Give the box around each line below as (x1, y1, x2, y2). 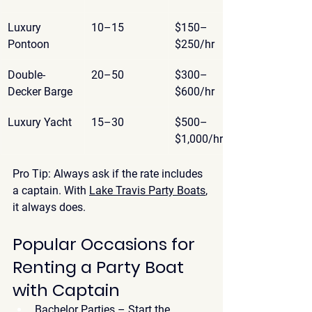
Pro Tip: (13, 166, 51, 180)
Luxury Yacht (8, 115, 72, 129)
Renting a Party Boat (13, 255, 188, 279)
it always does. (13, 200, 86, 214)
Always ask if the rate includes (51, 166, 205, 180)
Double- (8, 68, 45, 81)
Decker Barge (8, 84, 72, 98)
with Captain (13, 278, 120, 302)
